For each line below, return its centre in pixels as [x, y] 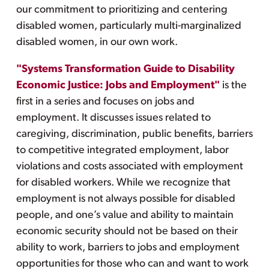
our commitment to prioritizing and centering [122, 10]
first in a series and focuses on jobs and [105, 101]
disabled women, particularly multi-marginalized [128, 26]
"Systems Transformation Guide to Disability [125, 69]
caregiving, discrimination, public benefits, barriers [134, 134]
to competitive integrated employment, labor [122, 150]
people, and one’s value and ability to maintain [125, 215]
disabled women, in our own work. [97, 42]
